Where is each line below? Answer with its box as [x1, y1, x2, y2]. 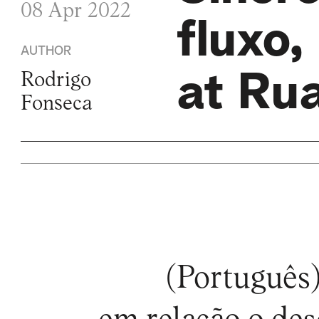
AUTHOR [21, 44, 72, 58]
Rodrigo [21, 70, 92, 91]
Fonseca [21, 93, 93, 115]
